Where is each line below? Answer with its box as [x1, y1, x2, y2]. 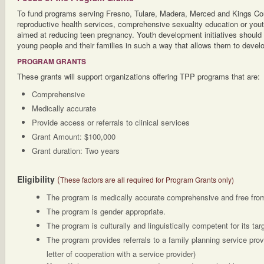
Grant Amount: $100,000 [32, 131, 115, 142]
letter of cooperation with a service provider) [47, 248, 196, 259]
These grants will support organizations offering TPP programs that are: [17, 71, 260, 82]
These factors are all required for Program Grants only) [60, 174, 234, 184]
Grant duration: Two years [32, 145, 120, 156]
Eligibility [17, 173, 55, 185]
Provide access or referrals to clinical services [32, 117, 190, 128]
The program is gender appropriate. [47, 206, 166, 217]
